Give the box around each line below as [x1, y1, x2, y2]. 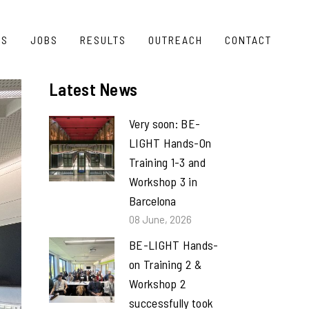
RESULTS [80, 33, 127, 46]
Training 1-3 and [129, 154, 206, 170]
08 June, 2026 [129, 213, 192, 226]
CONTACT [225, 33, 272, 46]
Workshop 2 [129, 276, 187, 291]
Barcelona [129, 193, 177, 208]
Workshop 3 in [129, 174, 197, 189]
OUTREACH [148, 33, 203, 46]
